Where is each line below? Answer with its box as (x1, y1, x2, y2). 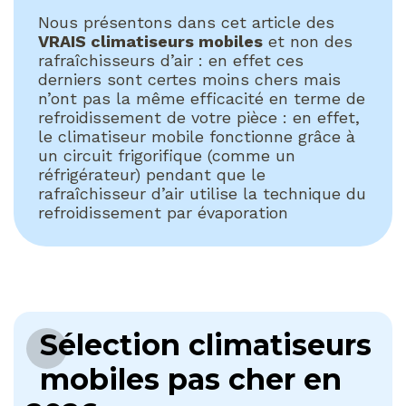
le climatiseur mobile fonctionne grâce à (38, 126, 355, 146)
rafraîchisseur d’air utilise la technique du (38, 183, 366, 203)
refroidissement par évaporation (38, 202, 288, 222)
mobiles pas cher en (40, 361, 343, 397)
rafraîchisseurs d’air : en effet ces (38, 50, 304, 70)
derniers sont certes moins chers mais (38, 69, 341, 89)
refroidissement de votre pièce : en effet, (38, 107, 360, 127)
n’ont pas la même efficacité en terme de (38, 88, 365, 108)
